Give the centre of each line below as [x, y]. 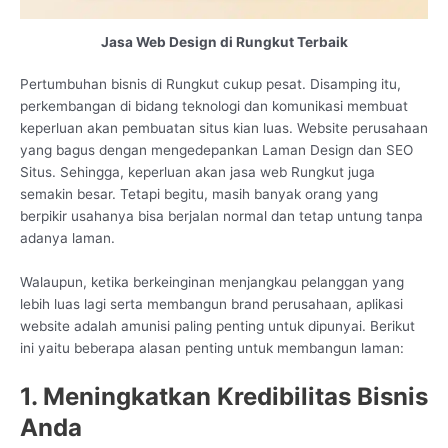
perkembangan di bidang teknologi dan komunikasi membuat [214, 106]
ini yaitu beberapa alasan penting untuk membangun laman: [212, 347]
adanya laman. [67, 238]
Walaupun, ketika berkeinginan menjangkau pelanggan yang [212, 281]
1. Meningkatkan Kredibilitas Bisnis [224, 396]
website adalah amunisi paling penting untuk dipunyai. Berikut [217, 325]
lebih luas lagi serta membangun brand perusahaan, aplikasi [211, 303]
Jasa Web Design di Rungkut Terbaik [224, 41]
